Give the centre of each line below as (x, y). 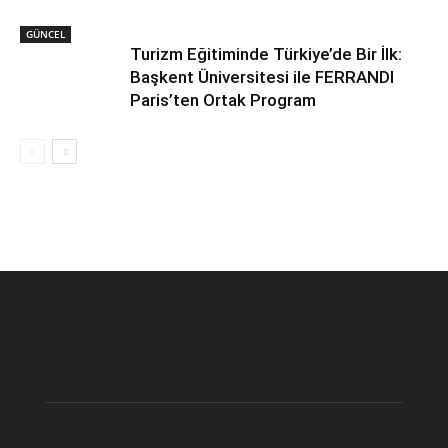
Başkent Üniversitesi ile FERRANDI (262, 76)
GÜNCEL (45, 33)
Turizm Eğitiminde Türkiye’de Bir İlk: (266, 53)
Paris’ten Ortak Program (223, 99)
